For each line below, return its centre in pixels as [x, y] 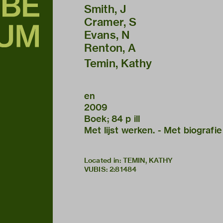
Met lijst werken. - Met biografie [153, 130]
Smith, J [105, 9]
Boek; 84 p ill [112, 119]
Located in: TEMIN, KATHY [129, 161]
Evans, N [107, 35]
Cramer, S [111, 22]
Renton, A [110, 48]
